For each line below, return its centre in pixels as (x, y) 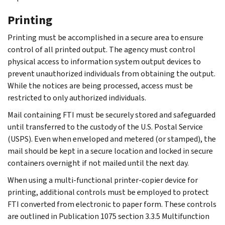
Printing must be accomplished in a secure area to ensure (105, 37)
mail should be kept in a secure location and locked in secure (110, 151)
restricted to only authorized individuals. (77, 97)
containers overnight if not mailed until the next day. (98, 163)
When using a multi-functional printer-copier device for (103, 180)
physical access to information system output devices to (104, 61)
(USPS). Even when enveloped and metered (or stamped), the (112, 139)
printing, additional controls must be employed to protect (108, 192)
